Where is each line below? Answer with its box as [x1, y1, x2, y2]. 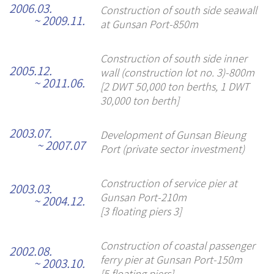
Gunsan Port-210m [100, 190, 187, 205]
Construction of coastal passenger [100, 238, 255, 253]
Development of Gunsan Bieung [100, 127, 246, 143]
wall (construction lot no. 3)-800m [100, 65, 254, 80]
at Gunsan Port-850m [100, 16, 198, 31]
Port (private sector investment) [100, 141, 245, 157]
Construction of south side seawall [100, 2, 257, 17]
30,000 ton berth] [100, 93, 179, 108]
